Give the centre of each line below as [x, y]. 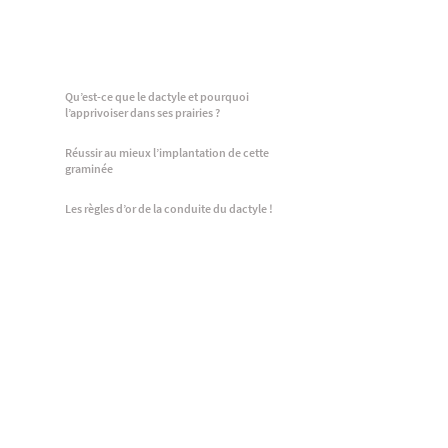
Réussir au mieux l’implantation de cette [166, 152]
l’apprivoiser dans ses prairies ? [142, 112]
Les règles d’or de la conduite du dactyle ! [169, 208]
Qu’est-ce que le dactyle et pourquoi [156, 96]
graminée [88, 168]
